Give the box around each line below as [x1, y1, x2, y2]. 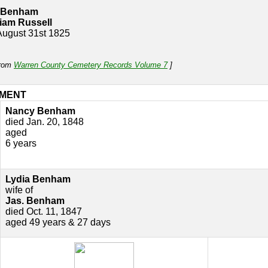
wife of [5, 185, 33, 195]
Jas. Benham [5, 196, 65, 206]
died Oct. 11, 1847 [5, 206, 82, 217]
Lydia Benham [5, 174, 71, 184]
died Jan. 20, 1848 [5, 117, 84, 127]
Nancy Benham [5, 106, 75, 116]
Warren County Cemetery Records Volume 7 [14, 60, 167, 69]
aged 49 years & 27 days [5, 217, 111, 227]
